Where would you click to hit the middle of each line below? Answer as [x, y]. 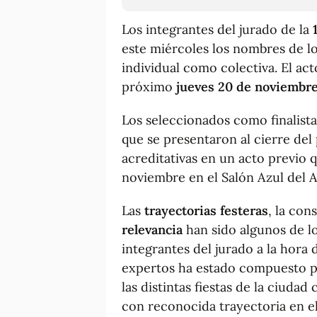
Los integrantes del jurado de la [217, 29]
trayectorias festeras [206, 210]
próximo [149, 86]
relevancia [154, 229]
